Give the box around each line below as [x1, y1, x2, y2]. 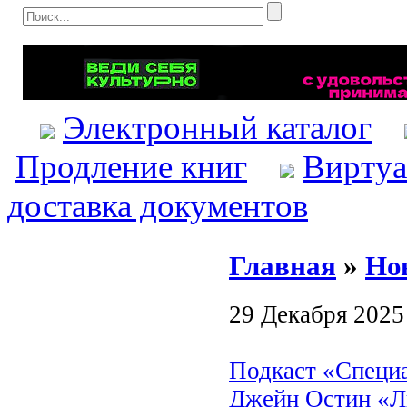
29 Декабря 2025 [229, 300, 404, 328]
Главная [229, 249, 336, 282]
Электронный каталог [63, 109, 372, 146]
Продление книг [15, 148, 247, 185]
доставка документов [7, 187, 308, 224]
